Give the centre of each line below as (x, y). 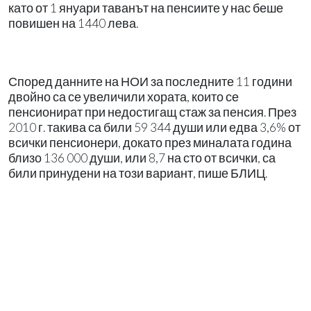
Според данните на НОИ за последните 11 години (150, 81)
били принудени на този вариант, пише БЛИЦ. (138, 173)
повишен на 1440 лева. (73, 23)
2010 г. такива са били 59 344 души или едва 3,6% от (154, 127)
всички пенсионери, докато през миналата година (150, 142)
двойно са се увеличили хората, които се (124, 96)
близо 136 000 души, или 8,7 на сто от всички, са (142, 158)
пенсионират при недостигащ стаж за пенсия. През (152, 112)
